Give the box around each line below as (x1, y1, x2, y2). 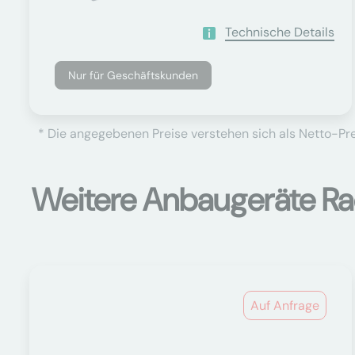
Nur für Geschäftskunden (68, 68, 198, 82)
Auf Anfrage (250, 297, 320, 314)
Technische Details (224, 24, 334, 40)
